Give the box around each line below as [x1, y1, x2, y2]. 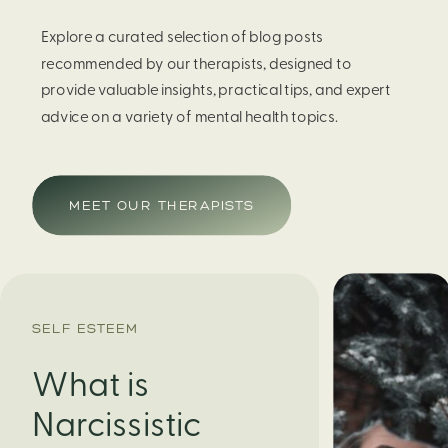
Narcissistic [32, 408, 202, 443]
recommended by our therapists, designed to [40, 55, 352, 72]
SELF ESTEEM [32, 318, 139, 338]
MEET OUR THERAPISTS [69, 195, 255, 214]
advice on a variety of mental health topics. [40, 108, 338, 125]
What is [32, 369, 150, 403]
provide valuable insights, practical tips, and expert [40, 82, 391, 98]
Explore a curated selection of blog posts [40, 29, 324, 45]
